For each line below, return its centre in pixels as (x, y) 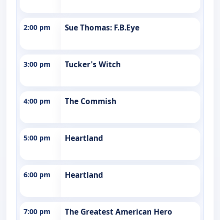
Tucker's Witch (93, 64)
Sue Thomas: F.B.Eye (102, 27)
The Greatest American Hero (119, 212)
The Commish (91, 101)
